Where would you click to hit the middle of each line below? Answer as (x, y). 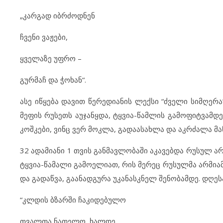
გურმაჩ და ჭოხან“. (53, 80)
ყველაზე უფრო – (51, 58)
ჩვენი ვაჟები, (44, 37)
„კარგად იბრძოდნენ (57, 15)
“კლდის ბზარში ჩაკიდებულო (73, 200)
